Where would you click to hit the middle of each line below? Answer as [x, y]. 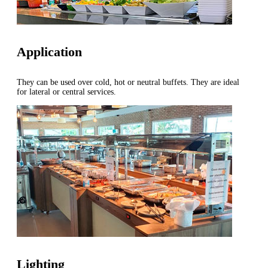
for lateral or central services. [66, 92]
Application [49, 52]
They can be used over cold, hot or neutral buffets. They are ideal [128, 82]
